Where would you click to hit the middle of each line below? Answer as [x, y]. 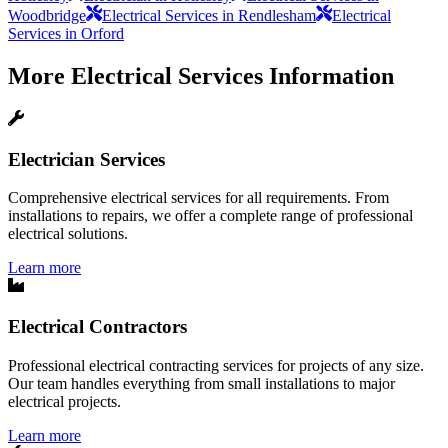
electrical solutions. [68, 234]
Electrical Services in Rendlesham [209, 16]
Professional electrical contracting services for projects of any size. [216, 365]
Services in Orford [66, 34]
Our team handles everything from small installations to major [201, 383]
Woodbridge [47, 16]
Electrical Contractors [97, 326]
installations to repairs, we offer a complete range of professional [210, 216]
